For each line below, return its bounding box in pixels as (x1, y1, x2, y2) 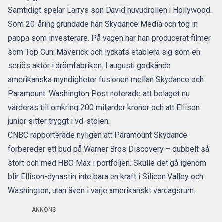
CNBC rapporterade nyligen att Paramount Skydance (8, 130, 187, 140)
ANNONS (32, 206, 55, 213)
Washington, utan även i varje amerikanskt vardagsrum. (8, 186, 195, 195)
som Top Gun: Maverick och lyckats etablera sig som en (8, 47, 200, 56)
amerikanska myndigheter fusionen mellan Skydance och (8, 75, 204, 84)
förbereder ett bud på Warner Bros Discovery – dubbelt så (8, 144, 209, 154)
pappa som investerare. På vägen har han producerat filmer (8, 33, 211, 43)
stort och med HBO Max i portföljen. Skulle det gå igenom (8, 158, 206, 167)
